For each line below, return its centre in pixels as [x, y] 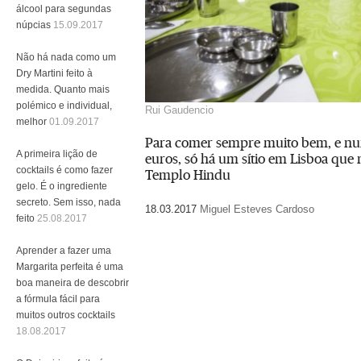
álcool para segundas [64, 8]
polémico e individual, [64, 105]
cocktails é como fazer [64, 170]
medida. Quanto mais [63, 89]
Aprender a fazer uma [64, 250]
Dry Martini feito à [54, 73]
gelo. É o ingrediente [62, 186]
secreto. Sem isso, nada [68, 202]
